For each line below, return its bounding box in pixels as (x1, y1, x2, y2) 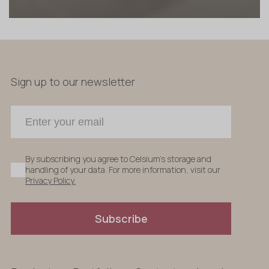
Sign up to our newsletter (11, 74, 135, 89)
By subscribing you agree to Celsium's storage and (25, 153, 211, 165)
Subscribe (94, 211, 148, 226)
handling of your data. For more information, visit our (25, 164, 220, 176)
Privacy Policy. (25, 175, 76, 187)
